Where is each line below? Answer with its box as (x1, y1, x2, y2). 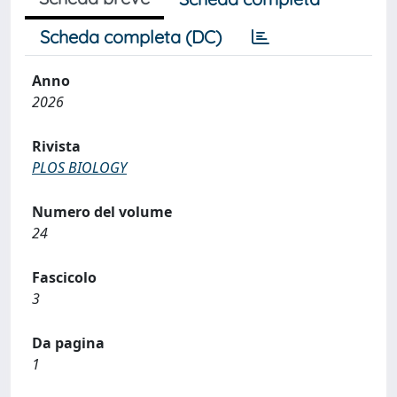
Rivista (32, 136, 81, 156)
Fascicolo (32, 267, 97, 287)
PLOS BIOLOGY (32, 157, 127, 177)
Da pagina (32, 332, 105, 353)
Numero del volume (32, 201, 172, 222)
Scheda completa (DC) (40, 25, 222, 48)
